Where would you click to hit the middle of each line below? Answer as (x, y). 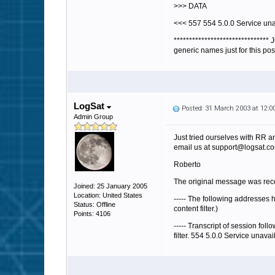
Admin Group (93, 117)
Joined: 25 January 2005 (110, 186)
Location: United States (108, 195)
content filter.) (196, 209)
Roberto (187, 165)
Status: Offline (95, 204)
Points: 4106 (92, 214)
